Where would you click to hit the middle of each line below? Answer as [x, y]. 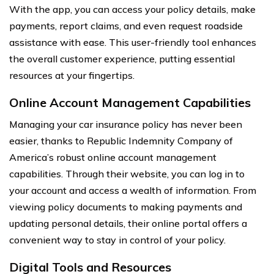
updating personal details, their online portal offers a [128, 223]
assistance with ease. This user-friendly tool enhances [133, 42]
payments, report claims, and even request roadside [126, 25]
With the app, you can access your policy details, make [132, 9]
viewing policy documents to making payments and [126, 206]
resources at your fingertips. [72, 75]
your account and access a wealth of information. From [133, 190]
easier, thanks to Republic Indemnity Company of [121, 140]
